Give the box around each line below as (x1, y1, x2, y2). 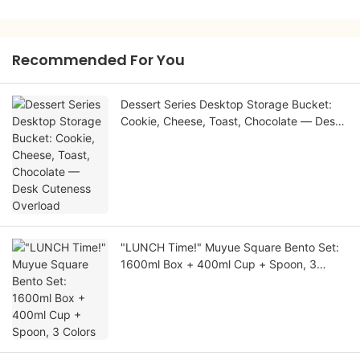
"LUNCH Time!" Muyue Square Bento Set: (121, 240, 339, 255)
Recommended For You (12, 50, 185, 71)
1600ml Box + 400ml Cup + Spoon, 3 (121, 257, 317, 272)
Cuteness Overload (121, 131, 221, 145)
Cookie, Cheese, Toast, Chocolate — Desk (121, 114, 342, 129)
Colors (121, 274, 153, 288)
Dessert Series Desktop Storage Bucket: (121, 97, 332, 112)
